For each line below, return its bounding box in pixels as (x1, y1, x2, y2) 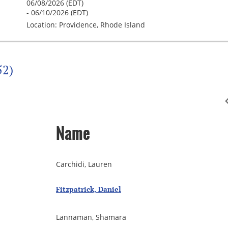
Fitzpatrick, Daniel (56, 184, 121, 194)
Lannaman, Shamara (56, 212, 126, 222)
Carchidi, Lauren (56, 159, 112, 169)
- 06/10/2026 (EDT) (26, 8, 88, 17)
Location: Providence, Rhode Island (26, 20, 145, 30)
